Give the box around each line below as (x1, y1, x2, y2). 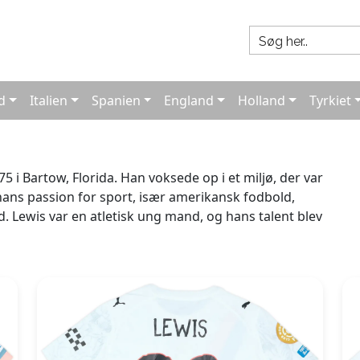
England (164, 92, 215, 109)
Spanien (91, 92, 141, 109)
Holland (238, 92, 286, 109)
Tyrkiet (309, 92, 351, 109)
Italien (30, 92, 68, 109)
